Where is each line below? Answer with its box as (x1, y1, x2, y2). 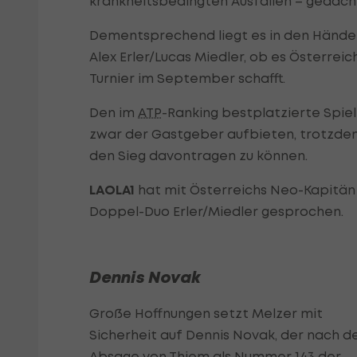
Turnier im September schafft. (89, 70, 285, 87)
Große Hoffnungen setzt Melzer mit (89, 305, 323, 322)
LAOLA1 (89, 182, 135, 199)
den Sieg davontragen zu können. (89, 147, 308, 164)
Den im (89, 104, 138, 121)
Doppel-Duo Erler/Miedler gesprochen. (89, 203, 343, 220)
